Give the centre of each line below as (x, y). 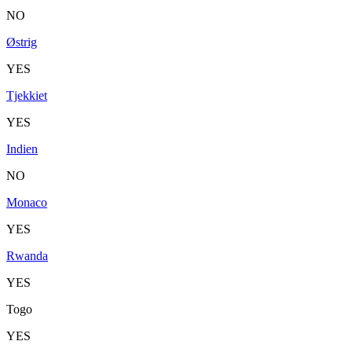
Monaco (27, 202)
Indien (22, 148)
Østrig (22, 42)
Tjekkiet (27, 95)
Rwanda (27, 255)
